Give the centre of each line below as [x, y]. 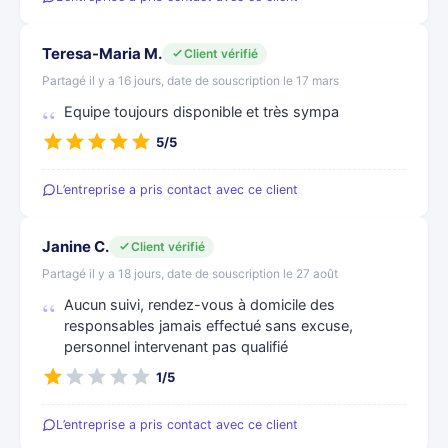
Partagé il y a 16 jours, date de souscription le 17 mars [190, 80]
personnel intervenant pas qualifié [176, 347]
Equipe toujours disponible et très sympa [201, 112]
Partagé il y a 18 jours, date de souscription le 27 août [190, 273]
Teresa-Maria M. [102, 53]
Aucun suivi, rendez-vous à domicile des [199, 305]
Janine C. [75, 246]
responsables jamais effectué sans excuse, [208, 326]
